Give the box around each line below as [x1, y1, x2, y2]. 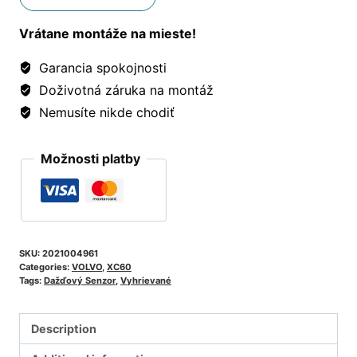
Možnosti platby [41, 150, 140, 167]
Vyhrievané [120, 274, 171, 286]
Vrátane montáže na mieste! [19, 25, 196, 41]
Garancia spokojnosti [35, 59, 167, 76]
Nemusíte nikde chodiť [35, 104, 175, 120]
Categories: [19, 261, 72, 273]
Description [31, 321, 97, 335]
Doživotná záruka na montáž [35, 81, 214, 98]
